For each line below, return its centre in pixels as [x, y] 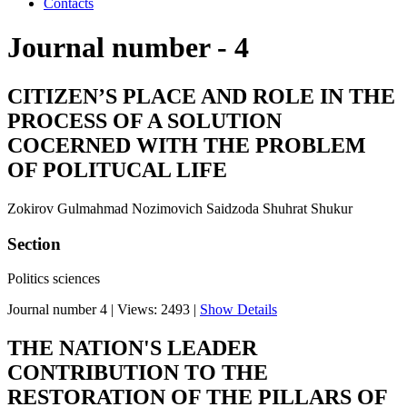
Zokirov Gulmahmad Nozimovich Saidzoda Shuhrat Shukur [180, 208]
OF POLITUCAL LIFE [117, 169]
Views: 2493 [154, 310]
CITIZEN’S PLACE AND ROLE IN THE [201, 96]
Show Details [238, 310]
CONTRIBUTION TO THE [138, 373]
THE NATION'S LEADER [132, 348]
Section [34, 243]
